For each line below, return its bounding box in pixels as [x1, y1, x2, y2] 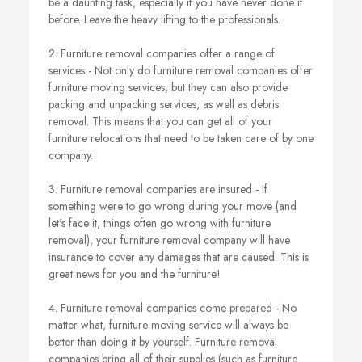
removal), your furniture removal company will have [48, 232, 290, 248]
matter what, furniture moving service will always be [48, 317, 288, 333]
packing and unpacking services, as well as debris [48, 96, 279, 112]
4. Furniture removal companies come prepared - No [48, 300, 297, 316]
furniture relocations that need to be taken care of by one [48, 130, 314, 146]
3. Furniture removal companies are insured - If [48, 181, 267, 197]
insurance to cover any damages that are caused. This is [48, 249, 309, 265]
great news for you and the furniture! [48, 266, 221, 282]
